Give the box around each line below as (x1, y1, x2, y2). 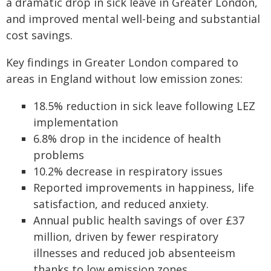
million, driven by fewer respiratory (33, 229, 218, 244)
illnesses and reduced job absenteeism (33, 246, 235, 260)
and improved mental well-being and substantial (6, 11, 260, 26)
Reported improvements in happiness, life (33, 180, 254, 195)
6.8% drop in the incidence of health (33, 131, 221, 146)
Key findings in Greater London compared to (6, 55, 238, 70)
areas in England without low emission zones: (6, 71, 243, 86)
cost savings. (6, 28, 73, 42)
